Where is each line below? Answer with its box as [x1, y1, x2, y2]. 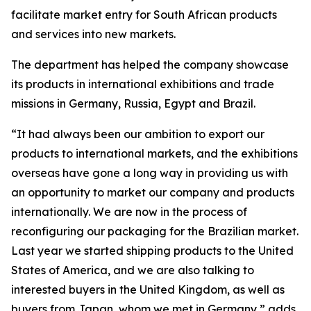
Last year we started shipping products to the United [11, 244, 294, 258]
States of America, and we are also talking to [11, 263, 254, 277]
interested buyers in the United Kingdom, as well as [11, 283, 285, 296]
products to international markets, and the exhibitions [11, 146, 298, 160]
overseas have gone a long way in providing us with [11, 166, 288, 180]
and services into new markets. [11, 27, 176, 41]
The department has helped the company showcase [11, 58, 289, 72]
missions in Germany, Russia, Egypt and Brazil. [11, 96, 255, 110]
